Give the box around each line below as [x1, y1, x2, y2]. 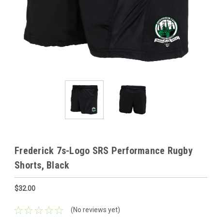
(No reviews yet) [70, 206, 120, 214]
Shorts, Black [15, 159, 70, 171]
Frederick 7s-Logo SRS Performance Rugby [15, 145, 193, 156]
